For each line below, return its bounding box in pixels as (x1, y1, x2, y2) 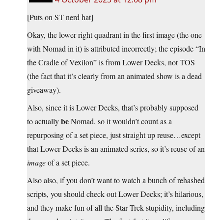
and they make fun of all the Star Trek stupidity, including (27, 202, 205, 213)
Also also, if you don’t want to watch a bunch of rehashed (27, 174, 205, 185)
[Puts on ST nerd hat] (27, 11, 93, 22)
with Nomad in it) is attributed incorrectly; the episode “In (27, 43, 205, 54)
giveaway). (27, 84, 61, 95)
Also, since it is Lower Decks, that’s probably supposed (27, 102, 198, 112)
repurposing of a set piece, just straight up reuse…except (27, 129, 200, 140)
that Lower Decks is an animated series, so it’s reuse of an (27, 143, 205, 154)
